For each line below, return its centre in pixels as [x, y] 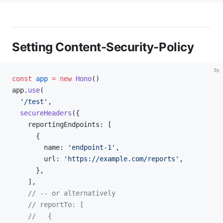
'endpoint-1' [92, 147]
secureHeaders [42, 113]
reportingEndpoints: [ [62, 124]
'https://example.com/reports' [121, 159]
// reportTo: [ [48, 205]
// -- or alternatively [64, 193]
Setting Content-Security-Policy [103, 47]
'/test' [30, 102]
